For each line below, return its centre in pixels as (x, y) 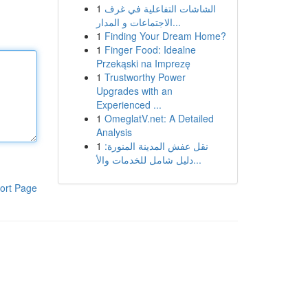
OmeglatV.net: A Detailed (159, 118)
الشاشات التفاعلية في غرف (160, 8)
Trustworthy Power (145, 77)
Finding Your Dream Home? (165, 36)
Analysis (114, 132)
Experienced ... (129, 104)
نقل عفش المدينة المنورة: (156, 146)
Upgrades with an (134, 91)
